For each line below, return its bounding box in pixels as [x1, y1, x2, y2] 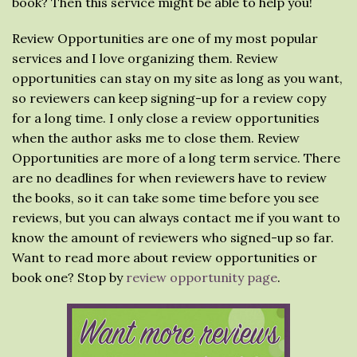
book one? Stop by [12, 269, 126, 285]
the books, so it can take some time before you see [12, 190, 319, 206]
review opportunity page [126, 269, 277, 285]
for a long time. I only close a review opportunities [12, 110, 320, 126]
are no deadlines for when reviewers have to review [12, 170, 327, 186]
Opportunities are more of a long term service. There [12, 150, 340, 166]
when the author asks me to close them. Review [12, 130, 300, 146]
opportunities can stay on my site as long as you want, [12, 70, 343, 86]
